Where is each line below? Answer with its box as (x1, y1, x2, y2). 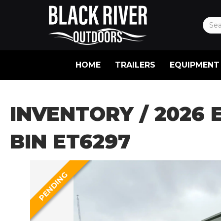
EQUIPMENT (169, 60, 220, 70)
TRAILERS (114, 60, 155, 70)
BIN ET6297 (10, 129, 131, 153)
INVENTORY (10, 101, 134, 126)
